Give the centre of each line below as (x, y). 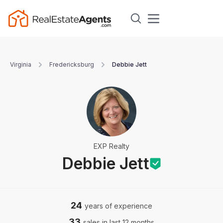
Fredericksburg (72, 64)
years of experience (118, 206)
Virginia (21, 64)
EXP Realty (111, 146)
